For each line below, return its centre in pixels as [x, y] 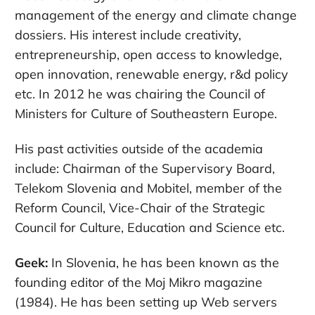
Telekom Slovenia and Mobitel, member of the [148, 188]
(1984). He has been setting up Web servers [146, 302]
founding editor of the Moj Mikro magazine [139, 283]
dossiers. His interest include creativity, [128, 35]
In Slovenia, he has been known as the [163, 263]
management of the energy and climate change [156, 15]
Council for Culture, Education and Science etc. [150, 228]
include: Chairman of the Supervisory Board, [145, 169]
